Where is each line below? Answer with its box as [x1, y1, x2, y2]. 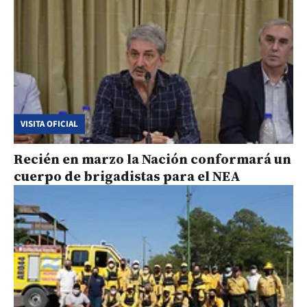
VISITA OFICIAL [21, 117, 78, 130]
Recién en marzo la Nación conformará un [14, 149, 291, 169]
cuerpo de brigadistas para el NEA [14, 166, 241, 186]
